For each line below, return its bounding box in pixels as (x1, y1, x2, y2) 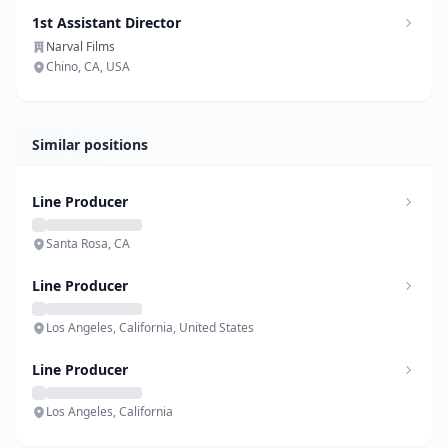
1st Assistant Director (32, 13, 181, 32)
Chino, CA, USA (46, 58, 130, 75)
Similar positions (32, 135, 148, 154)
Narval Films (46, 38, 115, 55)
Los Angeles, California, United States (46, 319, 254, 336)
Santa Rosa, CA (46, 235, 130, 252)
